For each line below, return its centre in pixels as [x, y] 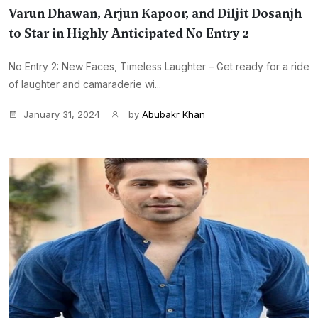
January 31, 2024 [62, 114]
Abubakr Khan [174, 114]
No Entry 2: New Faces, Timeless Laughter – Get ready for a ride [159, 66]
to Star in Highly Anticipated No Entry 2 [129, 33]
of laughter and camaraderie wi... [85, 84]
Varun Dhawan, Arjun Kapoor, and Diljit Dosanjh [155, 13]
